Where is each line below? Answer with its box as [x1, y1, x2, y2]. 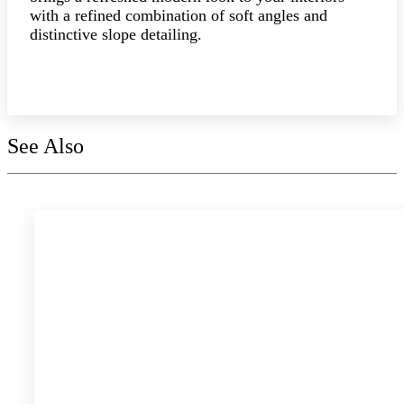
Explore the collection [52, 69, 177, 85]
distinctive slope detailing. [30, 24, 202, 43]
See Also [7, 133, 84, 158]
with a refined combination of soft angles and [30, 5, 327, 24]
